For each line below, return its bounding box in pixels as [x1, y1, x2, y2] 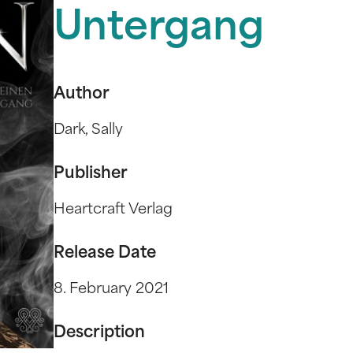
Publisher [54, 166, 128, 182]
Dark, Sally [54, 123, 124, 138]
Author [54, 87, 110, 102]
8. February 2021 [54, 282, 169, 297]
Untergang [54, 9, 265, 50]
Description [54, 325, 146, 341]
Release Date [54, 246, 157, 262]
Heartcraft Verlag [54, 203, 173, 217]
